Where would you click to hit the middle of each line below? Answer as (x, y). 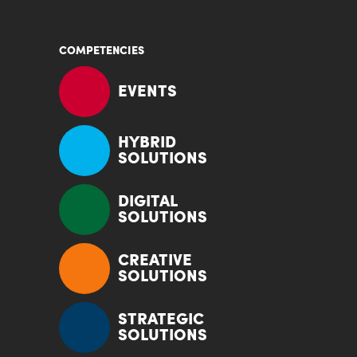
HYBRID (147, 143)
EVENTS (147, 92)
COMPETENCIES (102, 52)
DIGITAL (147, 202)
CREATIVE (155, 261)
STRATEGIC (161, 320)
